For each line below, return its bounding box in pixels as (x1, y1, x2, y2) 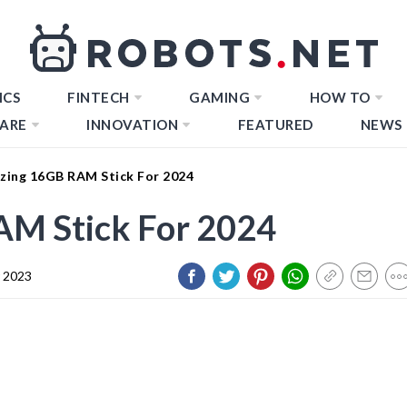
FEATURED (237, 116, 313, 133)
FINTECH (67, 89, 130, 105)
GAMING (189, 89, 250, 105)
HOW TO (309, 89, 371, 105)
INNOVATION (86, 116, 178, 133)
